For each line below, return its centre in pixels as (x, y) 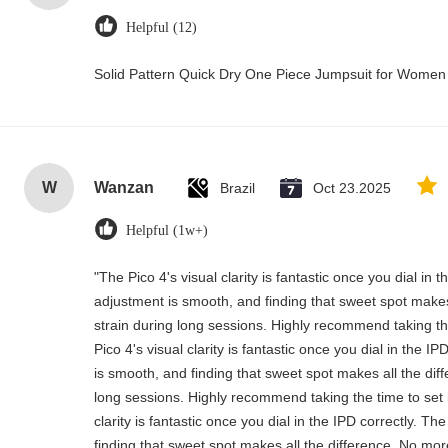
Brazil (237, 188)
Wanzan (124, 187)
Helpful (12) (161, 27)
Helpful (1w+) (167, 230)
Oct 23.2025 (352, 188)
